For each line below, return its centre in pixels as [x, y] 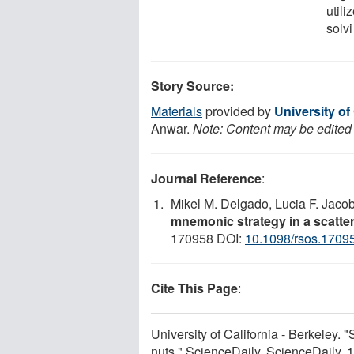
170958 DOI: [208, 238]
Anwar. [172, 128]
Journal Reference [206, 178]
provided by [238, 111]
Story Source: [192, 85]
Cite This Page [194, 288]
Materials [177, 111]
